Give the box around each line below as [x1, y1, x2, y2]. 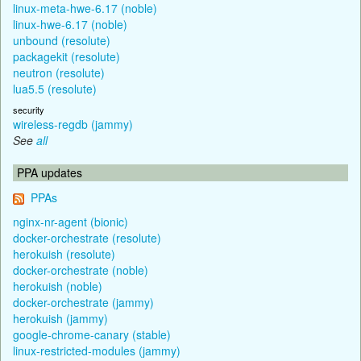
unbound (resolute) [13, 31, 110, 48]
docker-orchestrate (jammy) [13, 293, 154, 310]
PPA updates [17, 164, 82, 180]
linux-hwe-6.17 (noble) [13, 15, 127, 32]
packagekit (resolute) [13, 48, 120, 64]
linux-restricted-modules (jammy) [13, 342, 180, 359]
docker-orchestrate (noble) [13, 261, 148, 278]
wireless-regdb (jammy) [13, 115, 133, 132]
